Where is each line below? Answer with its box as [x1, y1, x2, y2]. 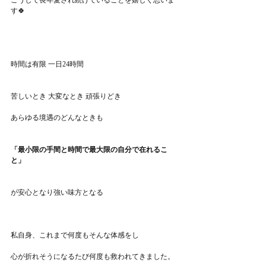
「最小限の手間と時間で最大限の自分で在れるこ [11, 145, 167, 154]
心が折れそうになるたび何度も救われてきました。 [11, 252, 175, 261]
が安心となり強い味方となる [11, 188, 103, 197]
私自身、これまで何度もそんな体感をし [11, 231, 139, 240]
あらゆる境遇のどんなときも [11, 113, 103, 122]
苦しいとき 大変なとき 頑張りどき [11, 92, 121, 101]
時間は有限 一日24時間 [11, 60, 84, 69]
